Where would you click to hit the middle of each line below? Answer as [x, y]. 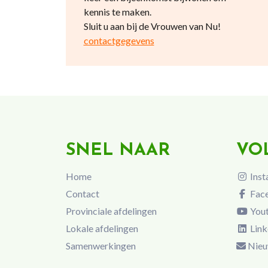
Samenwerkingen [100, 245]
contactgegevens [119, 40]
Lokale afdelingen [102, 228]
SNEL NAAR [118, 150]
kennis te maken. [117, 12]
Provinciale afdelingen [111, 211]
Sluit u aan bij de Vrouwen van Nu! [152, 26]
